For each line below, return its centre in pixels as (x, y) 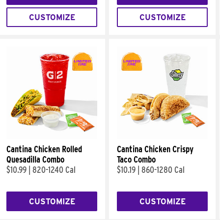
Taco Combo (136, 159)
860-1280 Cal (163, 170)
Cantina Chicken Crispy (155, 149)
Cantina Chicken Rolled (44, 149)
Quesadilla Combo (35, 159)
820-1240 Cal (54, 170)
